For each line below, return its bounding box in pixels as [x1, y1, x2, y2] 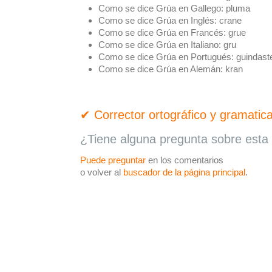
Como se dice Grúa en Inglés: [98, 15, 217, 25]
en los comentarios [146, 155, 223, 165]
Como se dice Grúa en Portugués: [98, 52, 234, 62]
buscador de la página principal [123, 167, 245, 177]
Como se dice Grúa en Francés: [98, 27, 226, 38]
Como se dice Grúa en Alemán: [98, 64, 223, 74]
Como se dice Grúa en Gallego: [98, 3, 223, 13]
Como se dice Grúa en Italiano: [98, 39, 221, 50]
